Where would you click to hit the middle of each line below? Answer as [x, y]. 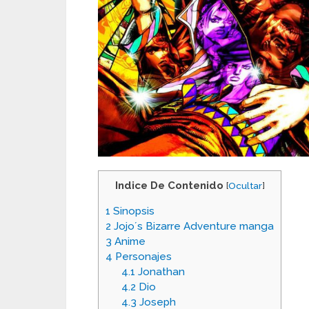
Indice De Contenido [169, 186]
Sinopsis [132, 211]
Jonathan [160, 272]
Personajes [142, 257]
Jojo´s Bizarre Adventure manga [192, 227]
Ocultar [245, 186]
